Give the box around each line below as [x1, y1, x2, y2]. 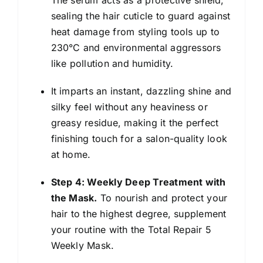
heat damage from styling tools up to [50, 25, 220, 38]
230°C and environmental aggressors [50, 41, 221, 53]
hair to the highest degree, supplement [50, 207, 227, 220]
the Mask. [50, 191, 97, 204]
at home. [50, 148, 91, 160]
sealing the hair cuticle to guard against [50, 9, 231, 22]
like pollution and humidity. [50, 57, 174, 69]
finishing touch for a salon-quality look [50, 132, 228, 144]
